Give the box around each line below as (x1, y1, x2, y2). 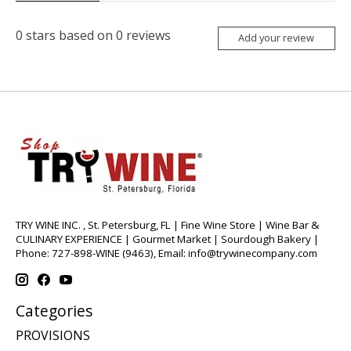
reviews (123, 27, 171, 45)
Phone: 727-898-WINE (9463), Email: (16, 245, 188, 260)
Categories (16, 299, 92, 321)
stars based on (23, 27, 116, 45)
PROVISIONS (16, 327, 90, 345)
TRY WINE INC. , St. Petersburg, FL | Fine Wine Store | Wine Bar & (16, 217, 319, 232)
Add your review (238, 31, 315, 45)
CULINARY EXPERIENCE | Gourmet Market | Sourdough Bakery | (16, 231, 319, 246)
